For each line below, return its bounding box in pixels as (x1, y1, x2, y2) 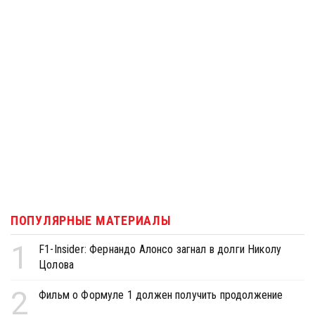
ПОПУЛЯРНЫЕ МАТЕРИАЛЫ (11, 212, 172, 228)
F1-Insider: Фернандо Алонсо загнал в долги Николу (39, 242, 282, 256)
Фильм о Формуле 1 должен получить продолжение (39, 288, 283, 302)
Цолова (39, 257, 75, 271)
